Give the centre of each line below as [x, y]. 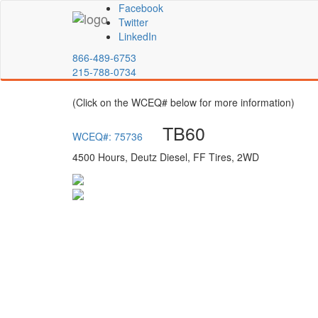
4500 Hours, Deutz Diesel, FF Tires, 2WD [166, 157]
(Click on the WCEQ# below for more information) [183, 102]
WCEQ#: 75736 [108, 136]
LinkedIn [138, 36]
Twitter [133, 22]
